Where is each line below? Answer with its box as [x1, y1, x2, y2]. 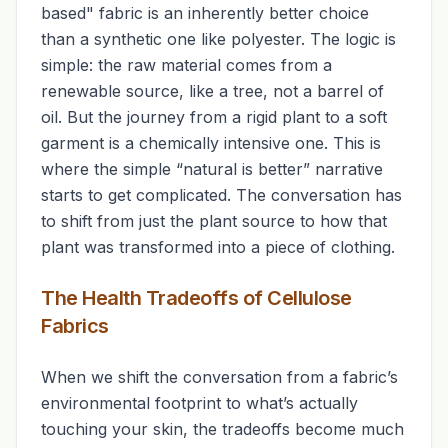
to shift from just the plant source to [41, 211, 320, 231]
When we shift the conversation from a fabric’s [41, 367, 398, 387]
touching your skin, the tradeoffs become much [41, 419, 404, 439]
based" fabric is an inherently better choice [41, 3, 369, 23]
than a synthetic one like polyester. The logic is [41, 29, 396, 49]
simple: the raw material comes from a [41, 55, 332, 75]
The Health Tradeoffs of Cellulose [41, 286, 352, 310]
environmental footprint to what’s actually [41, 393, 358, 413]
